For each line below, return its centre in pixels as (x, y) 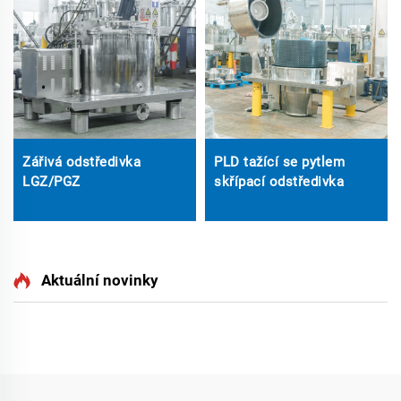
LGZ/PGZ (51, 182)
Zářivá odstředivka (81, 162)
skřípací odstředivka (279, 182)
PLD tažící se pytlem (279, 162)
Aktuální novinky (100, 280)
